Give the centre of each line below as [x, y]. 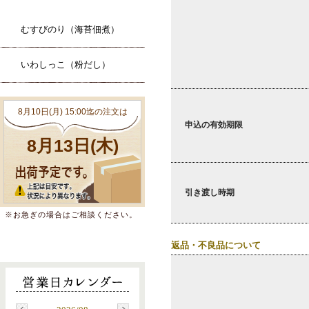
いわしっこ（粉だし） [66, 64]
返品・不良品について [216, 246]
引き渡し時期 [210, 192]
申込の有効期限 [214, 125]
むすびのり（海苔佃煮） [70, 29]
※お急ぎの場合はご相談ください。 [71, 215]
